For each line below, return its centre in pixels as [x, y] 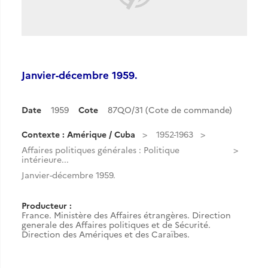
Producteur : [47, 205]
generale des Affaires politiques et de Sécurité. [116, 224]
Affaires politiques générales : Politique [100, 150]
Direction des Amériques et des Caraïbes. [106, 234]
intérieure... [45, 159]
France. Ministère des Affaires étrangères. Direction [126, 215]
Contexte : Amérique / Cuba [78, 134]
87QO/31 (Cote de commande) [170, 109]
